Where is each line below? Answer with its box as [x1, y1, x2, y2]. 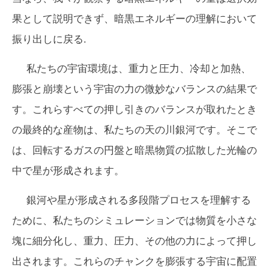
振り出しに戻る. [12, 33, 86, 45]
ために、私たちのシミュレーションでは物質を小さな [12, 214, 257, 226]
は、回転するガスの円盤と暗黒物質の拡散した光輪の [12, 144, 257, 156]
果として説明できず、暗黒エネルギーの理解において [12, 13, 257, 25]
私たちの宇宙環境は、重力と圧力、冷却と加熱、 [26, 62, 251, 74]
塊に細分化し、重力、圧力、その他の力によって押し [12, 235, 257, 247]
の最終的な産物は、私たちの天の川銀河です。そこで [12, 124, 257, 136]
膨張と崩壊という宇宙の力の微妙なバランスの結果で [12, 83, 257, 95]
